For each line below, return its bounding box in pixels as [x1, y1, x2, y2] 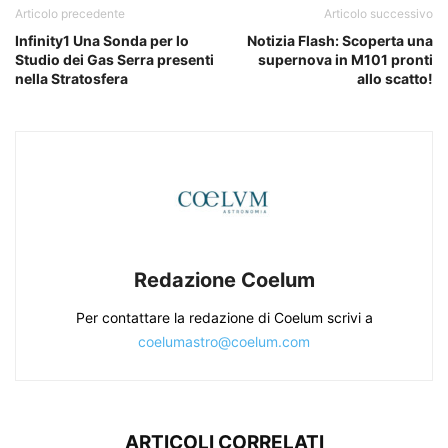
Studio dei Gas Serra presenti [15, 51, 214, 69]
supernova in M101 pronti [258, 51, 433, 69]
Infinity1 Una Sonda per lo [15, 32, 189, 50]
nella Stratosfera [15, 70, 128, 88]
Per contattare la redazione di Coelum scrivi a [75, 309, 373, 327]
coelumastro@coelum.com [138, 333, 310, 351]
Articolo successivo [324, 6, 433, 22]
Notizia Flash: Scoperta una [247, 32, 433, 50]
